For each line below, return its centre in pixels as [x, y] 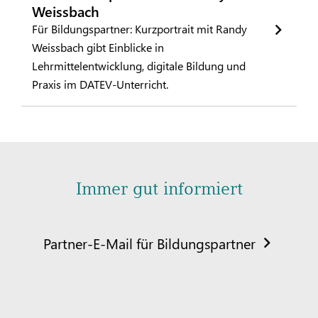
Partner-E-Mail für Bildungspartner [149, 242]
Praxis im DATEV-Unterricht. [100, 84]
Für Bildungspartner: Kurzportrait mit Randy [139, 28]
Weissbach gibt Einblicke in [98, 47]
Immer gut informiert [159, 188]
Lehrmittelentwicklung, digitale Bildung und [139, 65]
